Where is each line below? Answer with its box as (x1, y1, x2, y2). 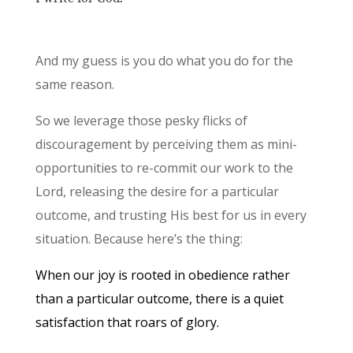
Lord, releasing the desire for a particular (35, 182, 279, 200)
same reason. (35, 75, 114, 93)
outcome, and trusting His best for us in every (35, 206, 307, 224)
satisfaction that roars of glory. (35, 313, 219, 331)
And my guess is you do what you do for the (35, 51, 293, 69)
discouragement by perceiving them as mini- (35, 135, 297, 153)
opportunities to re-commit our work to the (35, 158, 293, 176)
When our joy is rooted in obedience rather (35, 266, 290, 284)
